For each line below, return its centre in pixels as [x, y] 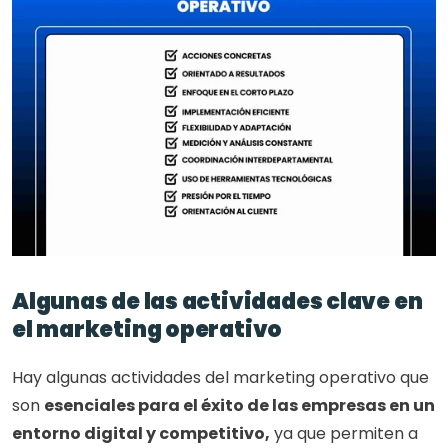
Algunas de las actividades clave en [217, 302]
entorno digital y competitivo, [141, 434]
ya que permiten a [344, 434]
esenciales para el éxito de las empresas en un [239, 406]
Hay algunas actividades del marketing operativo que [220, 378]
